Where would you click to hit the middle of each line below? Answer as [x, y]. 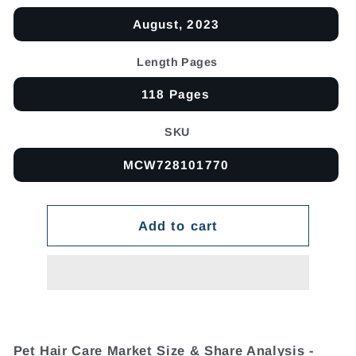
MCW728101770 [176, 164]
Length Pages [177, 62]
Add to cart [178, 225]
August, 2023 [176, 25]
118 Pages [176, 95]
